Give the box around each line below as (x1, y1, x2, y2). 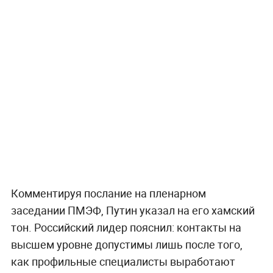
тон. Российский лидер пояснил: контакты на (10, 220, 241, 235)
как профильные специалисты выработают (10, 254, 235, 269)
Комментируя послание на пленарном (10, 186, 206, 201)
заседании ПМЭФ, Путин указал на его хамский (10, 203, 255, 218)
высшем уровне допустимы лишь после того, (10, 237, 243, 252)
